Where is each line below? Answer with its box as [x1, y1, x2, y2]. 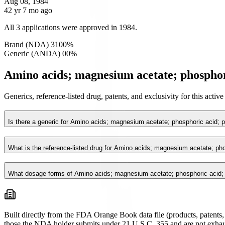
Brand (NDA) [4, 40, 49, 49]
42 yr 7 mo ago [4, 6, 52, 15]
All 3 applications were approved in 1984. [4, 23, 137, 32]
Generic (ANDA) [4, 49, 60, 58]
